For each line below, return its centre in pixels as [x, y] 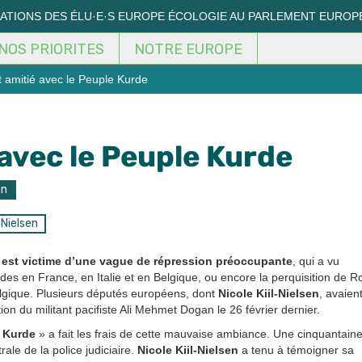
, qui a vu [316, 261]
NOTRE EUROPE [188, 49]
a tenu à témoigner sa [296, 350]
